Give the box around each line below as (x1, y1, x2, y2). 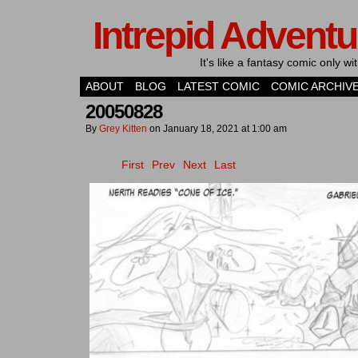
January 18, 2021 (163, 123, 239, 134)
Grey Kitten (99, 123, 147, 134)
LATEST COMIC (177, 80, 260, 93)
